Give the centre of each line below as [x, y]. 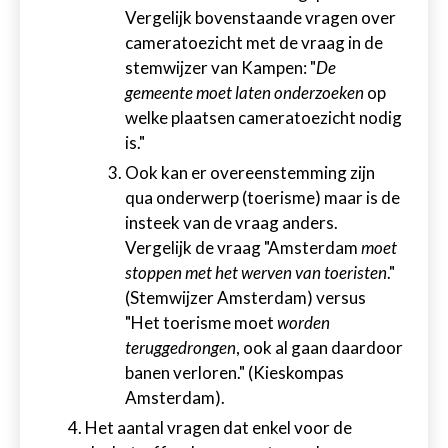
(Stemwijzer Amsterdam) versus [245, 297]
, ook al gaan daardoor [319, 347]
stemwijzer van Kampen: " [220, 67]
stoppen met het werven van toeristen [256, 272]
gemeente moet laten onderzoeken [244, 92]
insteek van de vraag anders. [231, 222]
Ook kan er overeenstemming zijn [250, 172]
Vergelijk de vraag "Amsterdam [243, 247]
